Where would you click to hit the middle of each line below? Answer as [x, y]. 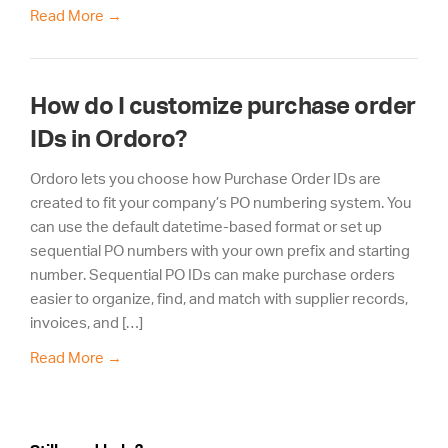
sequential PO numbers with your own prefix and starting [220, 250]
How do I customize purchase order [223, 105]
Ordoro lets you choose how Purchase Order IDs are [205, 178]
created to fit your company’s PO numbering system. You [220, 202]
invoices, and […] [86, 322]
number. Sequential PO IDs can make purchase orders [212, 274]
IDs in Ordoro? [108, 138]
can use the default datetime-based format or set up [206, 226]
